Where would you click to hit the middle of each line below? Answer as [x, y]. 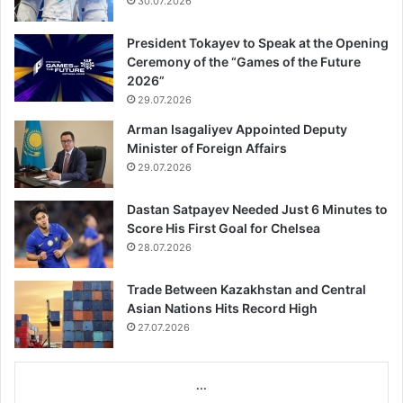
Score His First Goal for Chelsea [224, 228]
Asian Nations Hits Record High [222, 309]
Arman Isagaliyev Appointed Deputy [237, 130]
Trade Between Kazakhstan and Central [246, 290]
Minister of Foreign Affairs [207, 148]
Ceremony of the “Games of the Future [244, 62]
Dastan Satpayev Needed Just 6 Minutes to [257, 210]
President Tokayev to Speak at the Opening [258, 43]
